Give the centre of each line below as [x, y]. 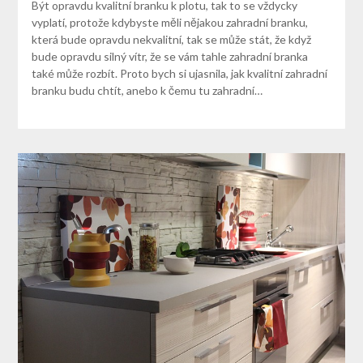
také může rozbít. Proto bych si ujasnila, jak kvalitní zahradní [179, 73]
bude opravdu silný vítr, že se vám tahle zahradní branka [169, 56]
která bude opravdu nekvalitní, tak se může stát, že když [171, 39]
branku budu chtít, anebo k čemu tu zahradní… [147, 90]
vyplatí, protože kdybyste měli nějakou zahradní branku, [169, 22]
